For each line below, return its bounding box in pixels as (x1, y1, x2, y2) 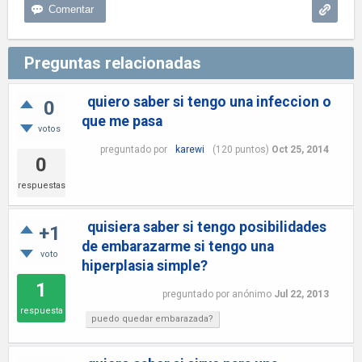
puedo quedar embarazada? (91, 314, 213, 324)
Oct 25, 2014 (271, 143, 329, 155)
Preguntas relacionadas (24, 53, 201, 73)
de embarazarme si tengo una (82, 238, 274, 255)
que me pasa (82, 113, 162, 129)
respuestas (17, 180, 65, 191)
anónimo (231, 288, 271, 300)
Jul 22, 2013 (273, 288, 329, 300)
